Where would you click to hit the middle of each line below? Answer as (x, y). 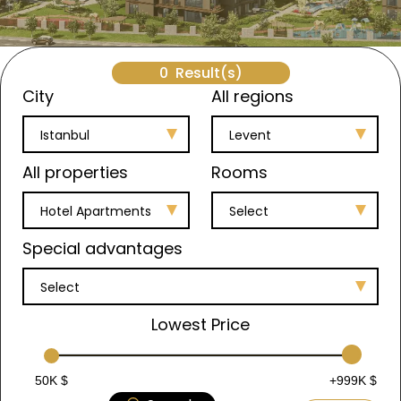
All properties (75, 172)
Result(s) (209, 73)
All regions (252, 96)
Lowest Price (200, 324)
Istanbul (65, 135)
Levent (250, 135)
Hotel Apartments (96, 211)
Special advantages (102, 248)
